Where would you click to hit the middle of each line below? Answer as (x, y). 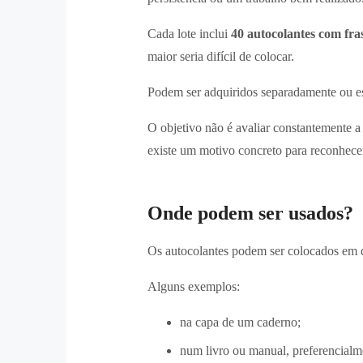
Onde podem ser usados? (250, 213)
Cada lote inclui (189, 33)
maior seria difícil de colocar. (221, 56)
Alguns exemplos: (194, 286)
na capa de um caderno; (240, 322)
